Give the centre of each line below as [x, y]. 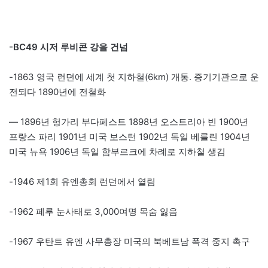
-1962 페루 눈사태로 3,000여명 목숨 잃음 [93, 211]
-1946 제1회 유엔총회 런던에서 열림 [82, 181]
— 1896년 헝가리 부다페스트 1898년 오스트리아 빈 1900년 [129, 121]
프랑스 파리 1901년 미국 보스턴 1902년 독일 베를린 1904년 [130, 136]
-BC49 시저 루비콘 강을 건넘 [68, 47]
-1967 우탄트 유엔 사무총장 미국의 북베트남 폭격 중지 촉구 [130, 241]
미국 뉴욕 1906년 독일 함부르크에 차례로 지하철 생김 [117, 151]
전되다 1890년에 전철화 [57, 92]
